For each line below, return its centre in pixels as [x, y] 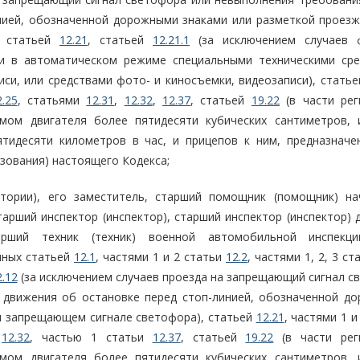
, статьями [52, 100]
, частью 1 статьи [91, 337]
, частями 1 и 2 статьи [161, 257]
